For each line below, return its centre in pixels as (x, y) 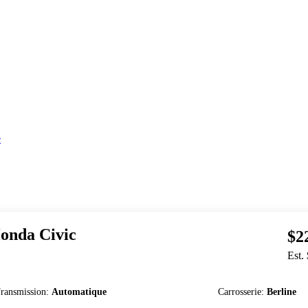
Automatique (79, 292)
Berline (282, 292)
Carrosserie (240, 292)
